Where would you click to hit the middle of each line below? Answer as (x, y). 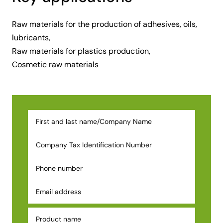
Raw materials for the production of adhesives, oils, (105, 24)
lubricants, (31, 37)
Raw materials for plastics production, (81, 51)
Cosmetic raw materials (55, 64)
